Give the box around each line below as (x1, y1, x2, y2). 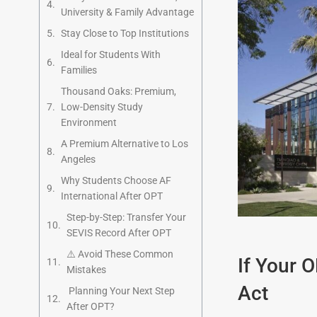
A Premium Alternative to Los (61, 138, 188, 149)
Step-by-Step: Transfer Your (67, 212, 186, 223)
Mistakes (67, 264, 106, 275)
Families (61, 64, 97, 76)
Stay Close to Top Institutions (61, 28, 189, 39)
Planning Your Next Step (67, 285, 175, 296)
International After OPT (61, 190, 163, 202)
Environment (61, 117, 117, 128)
